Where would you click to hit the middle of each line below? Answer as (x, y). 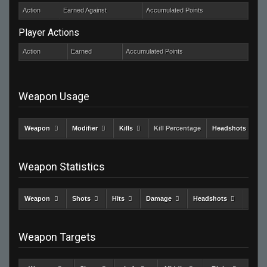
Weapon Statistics (62, 166)
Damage (159, 198)
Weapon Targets (57, 237)
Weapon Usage (54, 96)
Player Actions (49, 33)
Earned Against (85, 10)
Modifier (85, 128)
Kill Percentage (177, 128)
